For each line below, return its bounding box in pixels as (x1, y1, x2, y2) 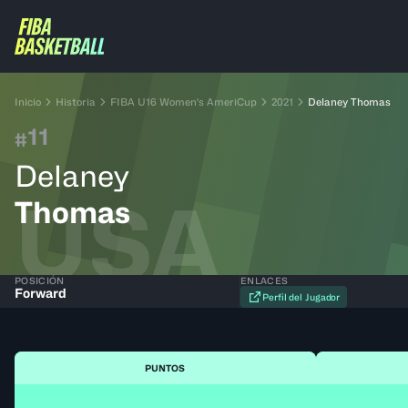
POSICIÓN (15, 275, 65, 286)
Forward (15, 285, 66, 301)
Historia (56, 96, 96, 108)
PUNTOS (145, 362, 186, 373)
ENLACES (240, 275, 289, 286)
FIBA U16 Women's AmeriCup (110, 96, 257, 108)
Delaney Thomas (308, 96, 391, 108)
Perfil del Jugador (262, 291, 341, 302)
